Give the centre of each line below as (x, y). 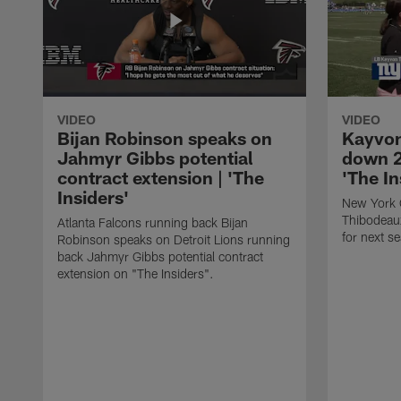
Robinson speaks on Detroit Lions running (174, 239)
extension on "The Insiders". (136, 273)
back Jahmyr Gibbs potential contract (160, 256)
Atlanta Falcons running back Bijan (153, 222)
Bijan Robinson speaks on (165, 137)
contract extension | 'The (161, 177)
